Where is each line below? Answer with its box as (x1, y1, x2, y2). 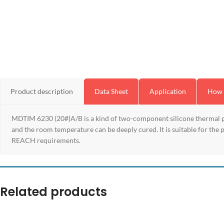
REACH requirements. (11, 136, 80, 144)
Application (149, 87, 186, 95)
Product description (10, 87, 73, 95)
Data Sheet (94, 87, 128, 95)
